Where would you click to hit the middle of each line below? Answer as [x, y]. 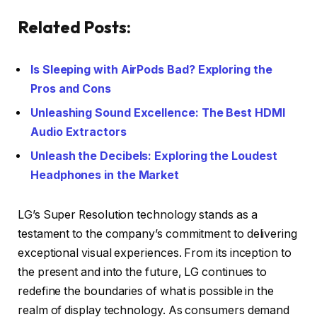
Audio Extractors [79, 132]
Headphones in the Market [105, 175]
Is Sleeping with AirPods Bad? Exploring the [151, 70]
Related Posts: [74, 27]
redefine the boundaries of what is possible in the [146, 291]
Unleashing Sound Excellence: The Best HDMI [158, 113]
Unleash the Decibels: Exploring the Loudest [154, 156]
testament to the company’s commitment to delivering [157, 234]
